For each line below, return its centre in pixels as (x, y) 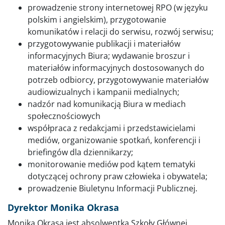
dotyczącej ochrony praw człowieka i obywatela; (118, 176)
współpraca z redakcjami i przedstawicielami (111, 128)
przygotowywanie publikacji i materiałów (104, 43)
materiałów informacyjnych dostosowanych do (116, 68)
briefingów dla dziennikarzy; (80, 152)
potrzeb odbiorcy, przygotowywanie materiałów (118, 80)
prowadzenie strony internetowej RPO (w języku (118, 7)
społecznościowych (64, 116)
